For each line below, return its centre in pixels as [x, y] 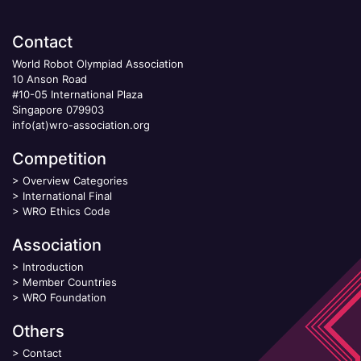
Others [38, 331]
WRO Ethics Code [66, 211]
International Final [67, 195]
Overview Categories [75, 180]
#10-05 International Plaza [77, 94]
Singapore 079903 [58, 109]
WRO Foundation [64, 297]
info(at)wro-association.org [81, 124]
